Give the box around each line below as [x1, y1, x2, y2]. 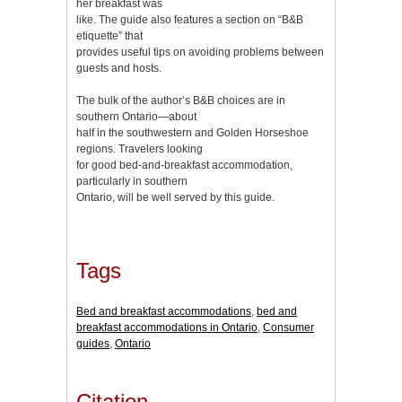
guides [76, 337, 109, 351]
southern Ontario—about [76, 109, 197, 123]
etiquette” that [76, 29, 143, 42]
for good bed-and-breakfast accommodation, [76, 158, 293, 171]
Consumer [263, 321, 314, 335]
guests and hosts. [76, 61, 162, 74]
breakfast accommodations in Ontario [76, 321, 258, 335]
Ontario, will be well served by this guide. [76, 190, 275, 204]
